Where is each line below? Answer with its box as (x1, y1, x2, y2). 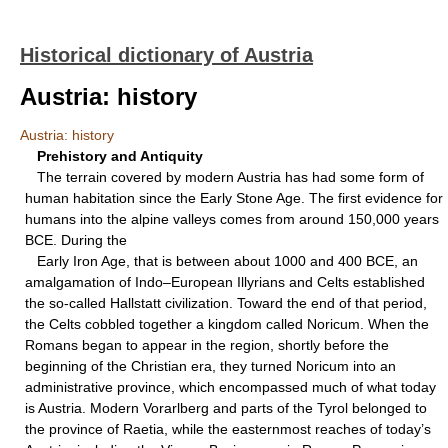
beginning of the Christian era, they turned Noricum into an (25, 358, 396, 374)
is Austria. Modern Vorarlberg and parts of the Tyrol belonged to (25, 400, 427, 416)
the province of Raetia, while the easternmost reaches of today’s (25, 421, 431, 437)
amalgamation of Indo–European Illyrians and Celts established (25, 274, 425, 290)
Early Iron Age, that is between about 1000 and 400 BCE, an (25, 253, 418, 269)
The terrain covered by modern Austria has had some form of (25, 169, 424, 185)
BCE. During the (25, 232, 127, 248)
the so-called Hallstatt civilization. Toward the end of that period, (25, 295, 427, 311)
